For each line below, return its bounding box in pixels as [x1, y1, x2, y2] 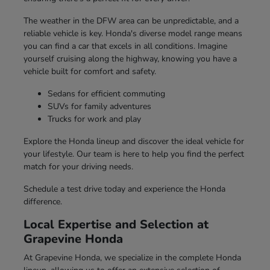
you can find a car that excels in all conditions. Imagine [23, 40, 227, 52]
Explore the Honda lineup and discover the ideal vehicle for [23, 135, 244, 147]
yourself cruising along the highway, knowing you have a [23, 52, 237, 64]
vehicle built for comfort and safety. [23, 65, 156, 77]
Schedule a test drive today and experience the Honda [23, 183, 225, 195]
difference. [23, 195, 62, 207]
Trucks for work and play [47, 113, 141, 125]
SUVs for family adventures [47, 100, 151, 112]
